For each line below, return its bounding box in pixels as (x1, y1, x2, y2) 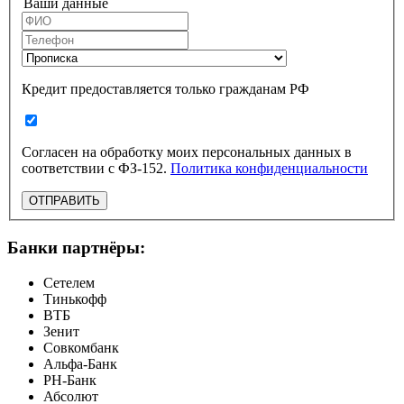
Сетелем (43, 274, 95, 290)
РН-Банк (43, 372, 96, 388)
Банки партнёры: (7, 237, 145, 257)
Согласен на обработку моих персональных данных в (22, 144, 352, 161)
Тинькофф (43, 290, 106, 307)
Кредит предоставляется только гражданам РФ (22, 81, 309, 97)
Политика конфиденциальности (170, 161, 368, 177)
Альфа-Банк (43, 355, 117, 372)
